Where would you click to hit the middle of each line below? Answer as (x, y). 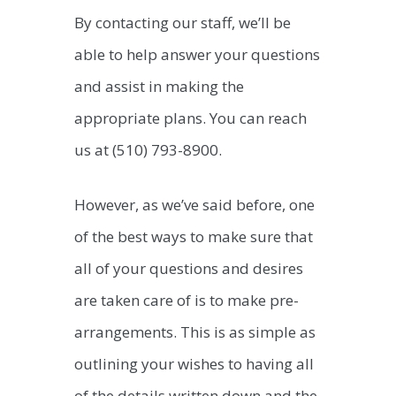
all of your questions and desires (189, 268)
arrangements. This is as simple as (195, 331)
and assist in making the (159, 87)
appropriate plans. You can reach (190, 118)
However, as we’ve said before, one (194, 204)
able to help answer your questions (197, 55)
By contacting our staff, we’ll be (183, 23)
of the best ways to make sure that (194, 236)
